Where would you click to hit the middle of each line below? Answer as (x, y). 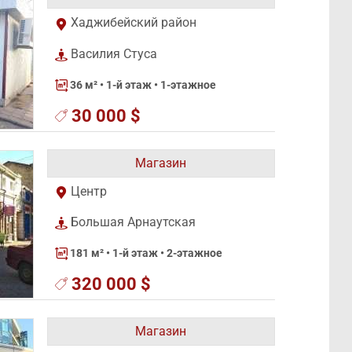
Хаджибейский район (132, 23)
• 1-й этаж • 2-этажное (163, 253)
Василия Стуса (112, 53)
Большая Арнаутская (131, 222)
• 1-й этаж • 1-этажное (156, 84)
